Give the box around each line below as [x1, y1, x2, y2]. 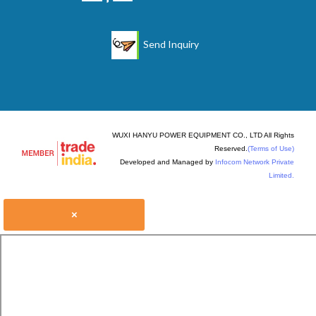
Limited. [269, 171, 294, 179]
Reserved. [214, 144, 248, 152]
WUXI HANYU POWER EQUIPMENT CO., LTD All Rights [112, 130, 294, 139]
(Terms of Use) [248, 144, 294, 152]
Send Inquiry [140, 37, 199, 50]
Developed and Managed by [120, 157, 215, 166]
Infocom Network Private [215, 157, 294, 166]
